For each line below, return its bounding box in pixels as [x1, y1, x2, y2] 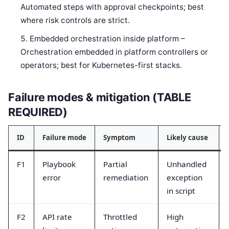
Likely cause [167, 132, 208, 142]
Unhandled [167, 158, 207, 169]
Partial [103, 158, 127, 169]
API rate [42, 211, 72, 222]
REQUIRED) [8, 105, 68, 119]
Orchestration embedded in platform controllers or [20, 47, 209, 57]
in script [167, 185, 195, 196]
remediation [103, 172, 148, 182]
